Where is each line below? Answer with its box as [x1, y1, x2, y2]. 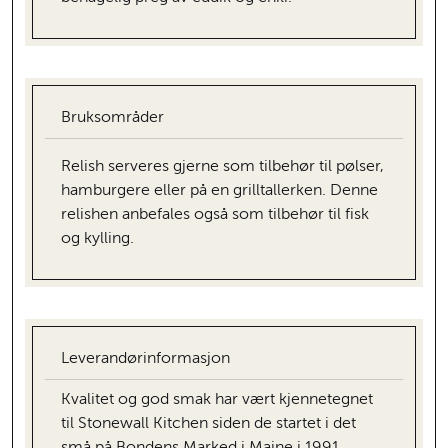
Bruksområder [61, 109, 164, 126]
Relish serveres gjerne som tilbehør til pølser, [61, 158, 384, 175]
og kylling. [61, 230, 134, 247]
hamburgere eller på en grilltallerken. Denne [61, 182, 378, 199]
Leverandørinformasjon [61, 350, 230, 367]
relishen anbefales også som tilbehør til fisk [61, 206, 369, 223]
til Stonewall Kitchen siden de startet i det [61, 415, 356, 432]
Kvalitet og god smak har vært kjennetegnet [61, 391, 373, 408]
